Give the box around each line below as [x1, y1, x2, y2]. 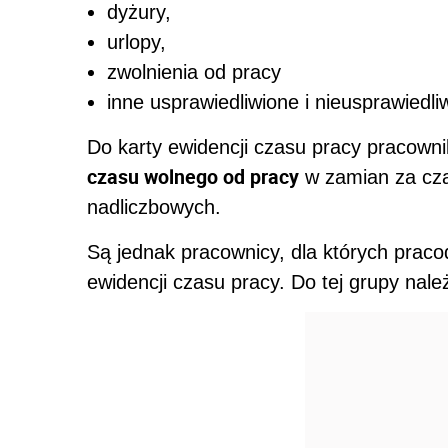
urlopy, [107, 31, 166, 54]
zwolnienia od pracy [107, 61, 281, 84]
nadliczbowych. [87, 196, 221, 219]
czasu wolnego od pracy [87, 163, 299, 191]
